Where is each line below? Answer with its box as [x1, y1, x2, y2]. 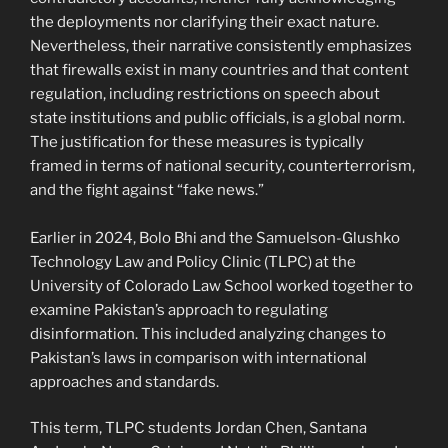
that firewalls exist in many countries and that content [30, 60, 409, 79]
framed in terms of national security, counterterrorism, [30, 156, 415, 175]
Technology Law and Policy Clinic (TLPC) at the [30, 252, 356, 271]
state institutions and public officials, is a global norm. [30, 108, 405, 127]
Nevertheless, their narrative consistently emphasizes [30, 36, 412, 55]
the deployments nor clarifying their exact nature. [30, 12, 379, 31]
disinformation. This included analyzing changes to [30, 324, 386, 343]
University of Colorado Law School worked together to [30, 276, 413, 295]
